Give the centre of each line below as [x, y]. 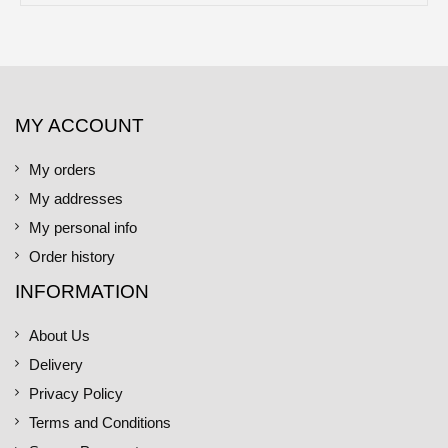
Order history [72, 256]
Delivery [56, 364]
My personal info [83, 227]
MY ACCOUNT [79, 125]
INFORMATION [82, 291]
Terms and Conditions [100, 422]
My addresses [76, 198]
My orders [62, 169]
